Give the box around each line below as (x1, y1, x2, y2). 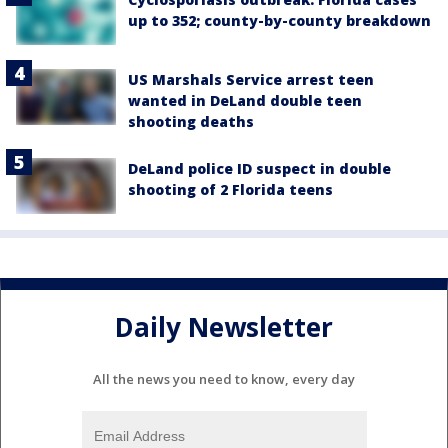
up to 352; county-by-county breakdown (128, 11, 431, 31)
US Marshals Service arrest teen (128, 69, 374, 89)
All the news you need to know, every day (93, 369, 355, 388)
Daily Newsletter (115, 309, 333, 346)
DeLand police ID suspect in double (128, 158, 391, 178)
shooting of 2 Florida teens (128, 179, 333, 199)
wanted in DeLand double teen (128, 90, 362, 110)
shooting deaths (128, 111, 254, 131)
